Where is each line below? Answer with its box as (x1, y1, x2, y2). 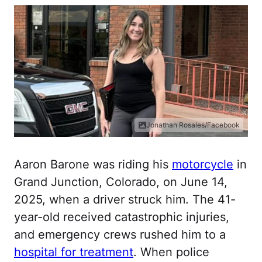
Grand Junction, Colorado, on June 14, (14, 174, 227, 189)
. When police (133, 244, 209, 259)
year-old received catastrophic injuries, (14, 209, 229, 224)
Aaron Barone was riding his (14, 157, 172, 171)
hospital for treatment (14, 244, 133, 259)
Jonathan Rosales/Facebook (146, 120, 240, 129)
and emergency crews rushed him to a (14, 227, 226, 242)
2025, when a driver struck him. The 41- (14, 192, 236, 206)
